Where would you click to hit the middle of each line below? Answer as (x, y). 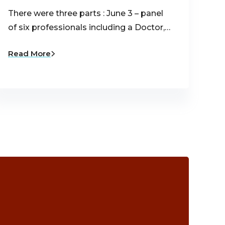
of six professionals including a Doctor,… (89, 28)
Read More (29, 54)
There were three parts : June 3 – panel (86, 14)
